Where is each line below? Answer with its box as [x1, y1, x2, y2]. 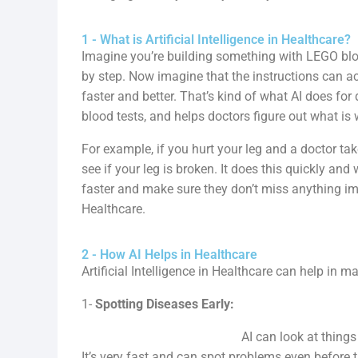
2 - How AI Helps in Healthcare [82, 247, 257, 262]
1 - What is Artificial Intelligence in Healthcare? [82, 32, 351, 47]
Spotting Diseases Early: [95, 296, 234, 312]
